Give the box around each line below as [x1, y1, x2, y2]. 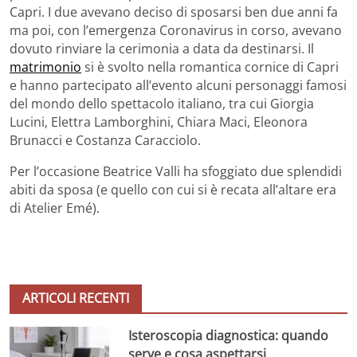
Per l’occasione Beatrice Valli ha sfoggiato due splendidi [10, 162, 342, 180]
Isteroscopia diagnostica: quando [128, 326, 329, 344]
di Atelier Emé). [10, 198, 100, 217]
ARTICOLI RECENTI [22, 288, 129, 307]
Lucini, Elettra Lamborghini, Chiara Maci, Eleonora [10, 112, 308, 131]
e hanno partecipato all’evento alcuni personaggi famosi [10, 76, 347, 94]
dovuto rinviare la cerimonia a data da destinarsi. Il [10, 39, 314, 57]
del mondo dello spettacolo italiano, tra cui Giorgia [10, 94, 314, 112]
